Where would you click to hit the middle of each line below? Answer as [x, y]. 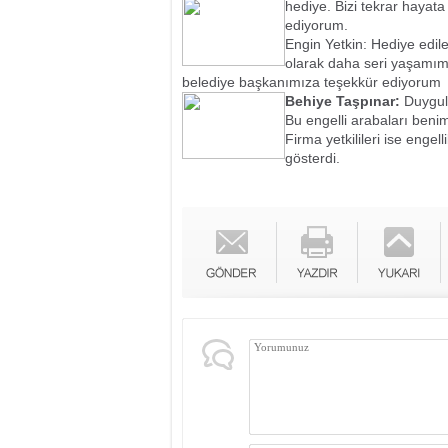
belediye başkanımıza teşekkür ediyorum [311, 82]
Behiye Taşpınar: [342, 101]
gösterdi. [312, 158]
